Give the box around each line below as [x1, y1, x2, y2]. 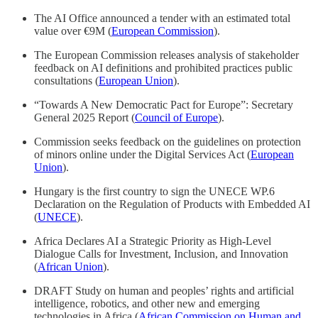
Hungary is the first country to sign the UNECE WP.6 [34, 185, 275, 198]
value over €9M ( [34, 25, 111, 38]
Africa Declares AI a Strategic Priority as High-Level [34, 235, 271, 248]
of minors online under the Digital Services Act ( [34, 148, 251, 161]
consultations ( [34, 75, 99, 87]
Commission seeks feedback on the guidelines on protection [34, 136, 301, 148]
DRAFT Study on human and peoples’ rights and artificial [34, 285, 294, 297]
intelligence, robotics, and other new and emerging [34, 297, 260, 310]
